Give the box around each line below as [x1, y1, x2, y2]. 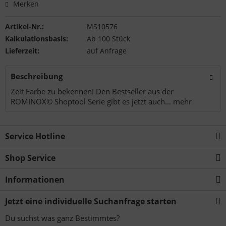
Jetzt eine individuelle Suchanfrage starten [5, 196, 177, 207]
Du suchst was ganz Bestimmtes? [5, 213, 120, 223]
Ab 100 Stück [86, 34, 130, 43]
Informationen [5, 174, 65, 185]
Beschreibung [11, 71, 63, 81]
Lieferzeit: [5, 46, 39, 55]
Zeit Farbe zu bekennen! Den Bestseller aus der [11, 86, 174, 96]
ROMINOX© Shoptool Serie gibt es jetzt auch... [11, 96, 171, 106]
